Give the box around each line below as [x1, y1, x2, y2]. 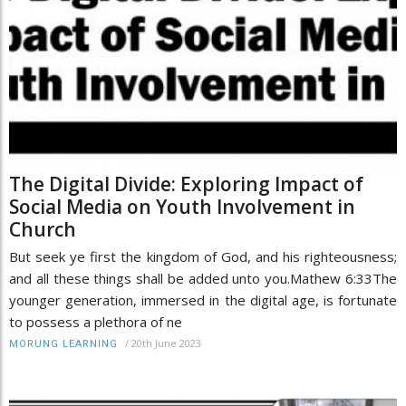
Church [9, 216, 76, 242]
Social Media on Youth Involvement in [9, 193, 355, 219]
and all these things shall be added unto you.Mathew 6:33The [9, 268, 397, 287]
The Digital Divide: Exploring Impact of [9, 170, 363, 197]
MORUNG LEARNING [9, 337, 118, 350]
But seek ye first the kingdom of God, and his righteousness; [9, 246, 397, 266]
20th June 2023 [131, 335, 201, 350]
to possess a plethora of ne [9, 312, 182, 331]
